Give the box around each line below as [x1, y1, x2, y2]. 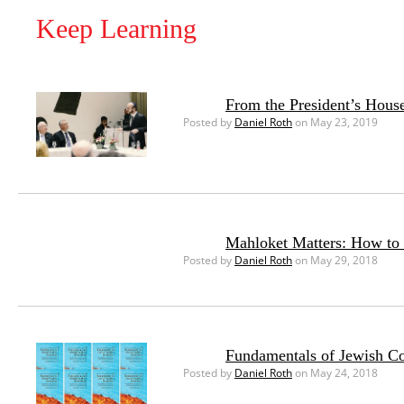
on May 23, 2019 [291, 115, 378, 130]
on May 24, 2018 [291, 365, 378, 381]
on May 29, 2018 [291, 252, 378, 269]
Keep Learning [36, 14, 197, 43]
